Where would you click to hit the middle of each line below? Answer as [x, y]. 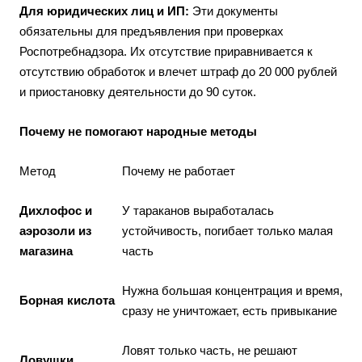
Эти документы [234, 11]
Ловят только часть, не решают [210, 350]
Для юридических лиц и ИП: [104, 11]
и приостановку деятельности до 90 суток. [138, 92]
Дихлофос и [56, 210]
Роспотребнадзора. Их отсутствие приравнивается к [166, 51]
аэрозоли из [55, 231]
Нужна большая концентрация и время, [232, 290]
